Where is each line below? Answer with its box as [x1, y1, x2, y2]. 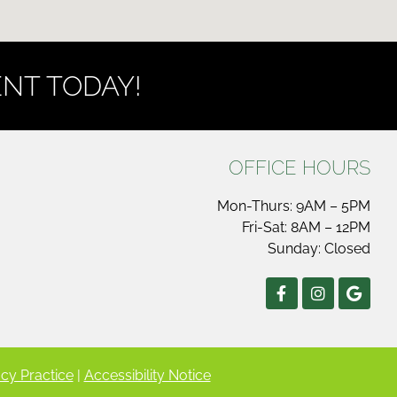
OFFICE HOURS [228, 156, 370, 180]
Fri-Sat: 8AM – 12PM [241, 219, 370, 237]
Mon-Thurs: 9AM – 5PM [216, 198, 370, 215]
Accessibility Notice [83, 367, 211, 385]
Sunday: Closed [267, 240, 370, 258]
